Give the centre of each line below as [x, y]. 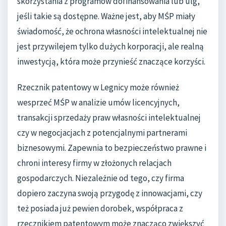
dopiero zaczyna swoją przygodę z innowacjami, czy [110, 193]
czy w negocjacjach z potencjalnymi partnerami [102, 133]
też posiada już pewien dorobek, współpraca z [100, 209]
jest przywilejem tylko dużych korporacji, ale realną [110, 46]
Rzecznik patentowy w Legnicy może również [98, 88]
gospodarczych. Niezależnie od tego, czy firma [101, 178]
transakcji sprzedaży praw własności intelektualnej [109, 118]
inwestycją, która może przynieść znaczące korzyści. [111, 61]
